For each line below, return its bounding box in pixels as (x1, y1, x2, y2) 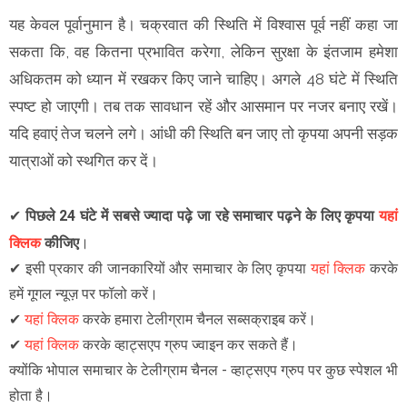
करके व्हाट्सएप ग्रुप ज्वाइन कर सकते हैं (79, 335, 288, 353)
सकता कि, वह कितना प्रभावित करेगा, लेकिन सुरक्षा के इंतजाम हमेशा (9, 42, 398, 61)
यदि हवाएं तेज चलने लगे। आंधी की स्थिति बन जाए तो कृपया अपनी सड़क (9, 124, 398, 143)
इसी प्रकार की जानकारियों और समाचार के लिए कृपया (25, 259, 311, 277)
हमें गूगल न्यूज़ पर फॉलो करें (9, 284, 148, 303)
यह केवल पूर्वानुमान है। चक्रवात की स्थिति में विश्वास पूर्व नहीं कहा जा (9, 15, 398, 34)
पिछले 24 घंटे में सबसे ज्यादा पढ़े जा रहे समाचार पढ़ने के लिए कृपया (25, 206, 380, 224)
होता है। (9, 386, 53, 404)
